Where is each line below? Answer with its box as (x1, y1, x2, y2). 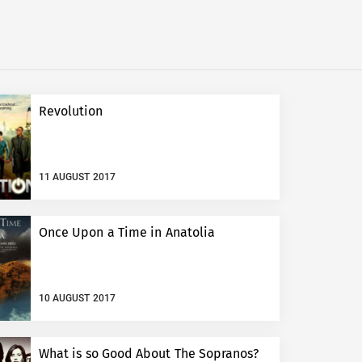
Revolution (39, 103, 103, 120)
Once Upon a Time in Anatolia (39, 225, 215, 241)
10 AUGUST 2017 (39, 292, 116, 304)
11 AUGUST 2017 (39, 170, 116, 183)
